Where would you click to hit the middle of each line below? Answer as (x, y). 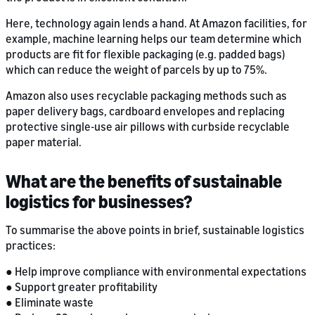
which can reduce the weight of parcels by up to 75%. (136, 70)
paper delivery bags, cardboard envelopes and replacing (145, 111)
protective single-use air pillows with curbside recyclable (148, 127)
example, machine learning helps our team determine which (154, 39)
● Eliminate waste (50, 303)
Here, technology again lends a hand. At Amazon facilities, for (156, 24)
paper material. (44, 142)
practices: (31, 246)
